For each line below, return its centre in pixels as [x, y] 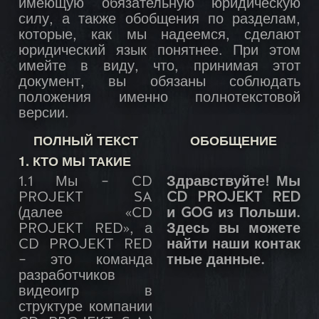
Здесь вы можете [234, 230]
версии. [44, 114]
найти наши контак [234, 245]
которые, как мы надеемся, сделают [159, 36]
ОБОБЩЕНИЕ [234, 141]
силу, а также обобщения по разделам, [159, 20]
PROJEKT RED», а [85, 230]
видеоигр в [85, 292]
